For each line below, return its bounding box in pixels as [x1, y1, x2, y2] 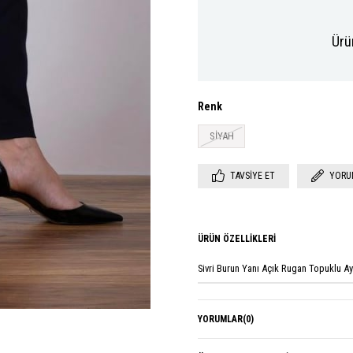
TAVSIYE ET [230, 169, 275, 181]
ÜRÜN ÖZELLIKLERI [198, 232, 276, 244]
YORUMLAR [198, 313, 243, 325]
